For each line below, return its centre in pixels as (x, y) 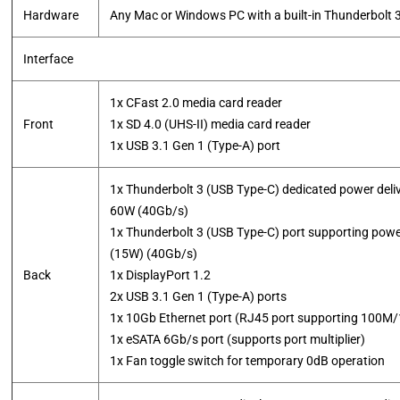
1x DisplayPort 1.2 (161, 275)
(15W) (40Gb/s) (154, 254)
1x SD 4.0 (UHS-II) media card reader (211, 124)
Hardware (51, 15)
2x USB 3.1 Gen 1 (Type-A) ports (199, 296)
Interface (49, 59)
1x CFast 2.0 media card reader (196, 103)
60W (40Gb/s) (150, 211)
